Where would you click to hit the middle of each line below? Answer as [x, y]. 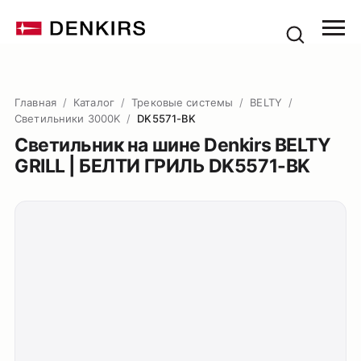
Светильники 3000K [68, 118]
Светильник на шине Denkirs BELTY [173, 145]
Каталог [94, 102]
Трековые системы [183, 102]
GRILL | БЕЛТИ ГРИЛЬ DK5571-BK [162, 166]
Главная [35, 102]
